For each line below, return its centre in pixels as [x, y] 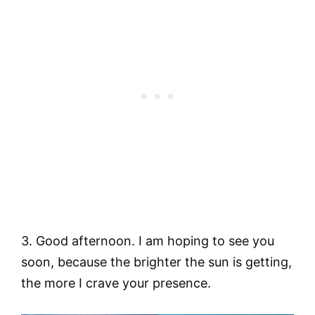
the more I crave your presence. [116, 283]
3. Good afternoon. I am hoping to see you [148, 241]
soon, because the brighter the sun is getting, [156, 262]
